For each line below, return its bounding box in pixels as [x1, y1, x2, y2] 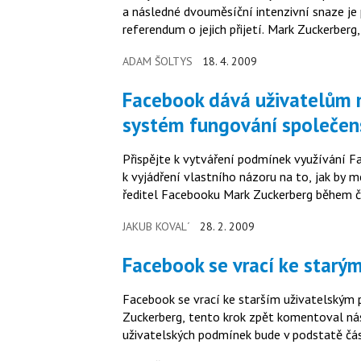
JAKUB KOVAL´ [122, 218, 190, 234]
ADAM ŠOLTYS [122, 54, 193, 69]
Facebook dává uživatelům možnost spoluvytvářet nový [122, 86, 132, 113]
